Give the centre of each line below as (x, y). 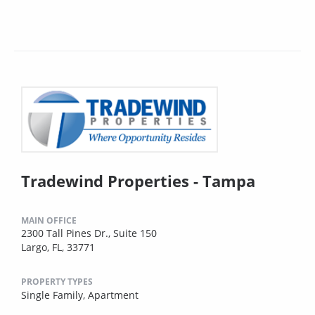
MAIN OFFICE (49, 220)
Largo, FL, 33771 (58, 247)
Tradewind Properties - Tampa (138, 180)
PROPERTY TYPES (57, 281)
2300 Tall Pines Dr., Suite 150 (89, 233)
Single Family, (54, 295)
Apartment (113, 295)
